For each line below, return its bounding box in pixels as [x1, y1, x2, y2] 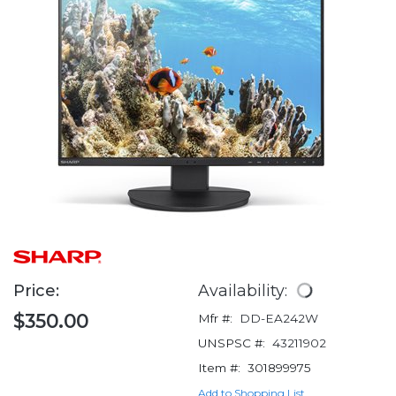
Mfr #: [198, 311, 232, 326]
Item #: [198, 361, 240, 376]
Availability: [198, 281, 292, 301]
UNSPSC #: [198, 336, 265, 351]
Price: [13, 281, 64, 301]
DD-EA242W [240, 311, 318, 326]
